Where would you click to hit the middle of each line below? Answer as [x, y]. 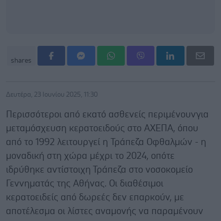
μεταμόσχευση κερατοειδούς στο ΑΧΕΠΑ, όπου [102, 128]
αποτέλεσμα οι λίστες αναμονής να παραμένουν [105, 211]
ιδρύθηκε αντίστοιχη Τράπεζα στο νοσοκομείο [99, 170]
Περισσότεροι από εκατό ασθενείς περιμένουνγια [107, 114]
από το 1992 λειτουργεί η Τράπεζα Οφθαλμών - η [106, 142]
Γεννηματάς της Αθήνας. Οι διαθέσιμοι [85, 184]
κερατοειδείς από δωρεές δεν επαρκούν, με [95, 197]
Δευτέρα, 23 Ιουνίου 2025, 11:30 [52, 94]
